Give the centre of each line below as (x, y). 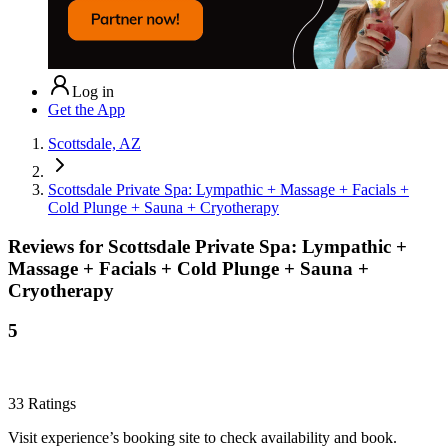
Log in (93, 91)
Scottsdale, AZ (94, 143)
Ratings (50, 404)
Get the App (86, 109)
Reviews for (58, 246)
